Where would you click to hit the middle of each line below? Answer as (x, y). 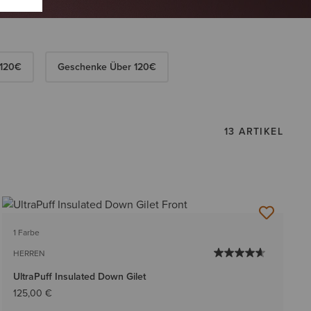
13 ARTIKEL (254, 131)
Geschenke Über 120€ (107, 67)
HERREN (29, 254)
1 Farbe (26, 233)
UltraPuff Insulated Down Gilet (79, 277)
